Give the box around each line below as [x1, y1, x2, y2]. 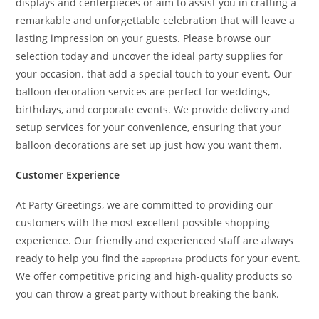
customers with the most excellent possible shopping [16, 216, 271, 229]
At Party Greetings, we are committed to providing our [16, 198, 273, 211]
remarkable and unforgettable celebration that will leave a [16, 14, 296, 27]
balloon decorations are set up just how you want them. [16, 138, 283, 152]
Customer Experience [16, 168, 120, 182]
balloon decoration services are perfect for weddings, [16, 85, 271, 98]
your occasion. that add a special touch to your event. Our [16, 67, 293, 80]
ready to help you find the [16, 251, 142, 265]
